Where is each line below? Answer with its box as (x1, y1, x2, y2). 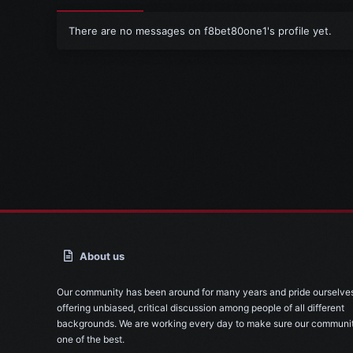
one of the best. (57, 333, 124, 345)
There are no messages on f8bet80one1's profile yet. (69, 24, 332, 37)
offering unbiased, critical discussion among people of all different (57, 302, 344, 314)
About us (80, 250, 125, 262)
